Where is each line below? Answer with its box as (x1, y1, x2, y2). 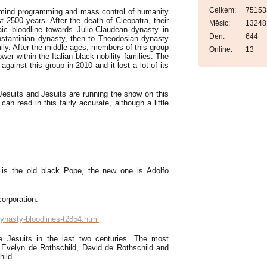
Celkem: (209, 6, 236, 15)
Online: (209, 45, 232, 54)
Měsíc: (209, 19, 230, 28)
